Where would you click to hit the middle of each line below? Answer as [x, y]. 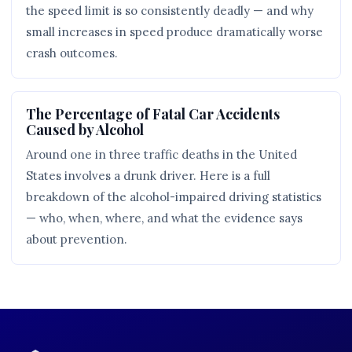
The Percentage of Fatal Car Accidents [153, 114]
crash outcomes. [72, 53]
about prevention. [77, 240]
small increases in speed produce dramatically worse [174, 32]
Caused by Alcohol [85, 130]
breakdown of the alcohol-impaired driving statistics [174, 197]
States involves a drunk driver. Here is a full [148, 176]
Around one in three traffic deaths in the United [161, 155]
